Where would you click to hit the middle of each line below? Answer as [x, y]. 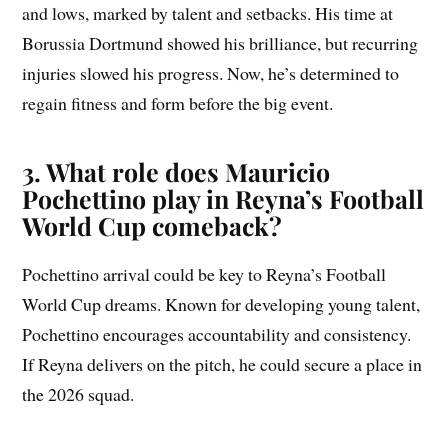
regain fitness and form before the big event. [178, 103]
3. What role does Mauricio [176, 172]
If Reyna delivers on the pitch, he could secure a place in [222, 364]
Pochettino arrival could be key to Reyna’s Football [204, 274]
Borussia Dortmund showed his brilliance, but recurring [220, 43]
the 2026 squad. [78, 394]
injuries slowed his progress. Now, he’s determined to [211, 73]
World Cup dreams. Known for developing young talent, [221, 304]
